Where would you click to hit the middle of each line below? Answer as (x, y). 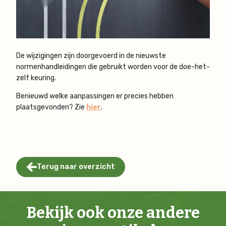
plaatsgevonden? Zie (51, 107)
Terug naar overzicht (76, 166)
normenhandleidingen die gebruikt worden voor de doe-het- (113, 67)
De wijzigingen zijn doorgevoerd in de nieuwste (91, 55)
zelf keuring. (36, 78)
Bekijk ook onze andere (113, 212)
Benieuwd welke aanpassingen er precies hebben (95, 96)
